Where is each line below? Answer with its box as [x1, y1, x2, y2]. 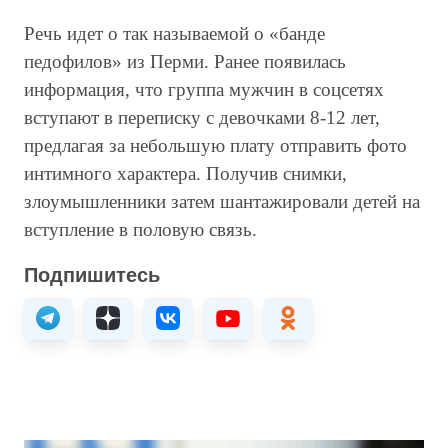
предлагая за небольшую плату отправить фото [24, 135, 407, 156]
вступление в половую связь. [24, 219, 262, 240]
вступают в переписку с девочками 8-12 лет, [24, 107, 380, 128]
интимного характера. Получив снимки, [24, 163, 347, 184]
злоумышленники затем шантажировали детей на [24, 191, 420, 212]
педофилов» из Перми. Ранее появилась [24, 51, 346, 72]
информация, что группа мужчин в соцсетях [24, 79, 384, 100]
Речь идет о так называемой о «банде [24, 23, 325, 44]
